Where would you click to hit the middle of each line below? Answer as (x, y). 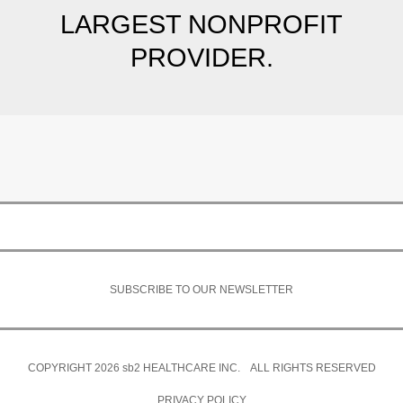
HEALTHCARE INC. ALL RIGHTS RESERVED (258, 368)
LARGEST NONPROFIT (201, 24)
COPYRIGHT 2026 (75, 368)
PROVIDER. (201, 58)
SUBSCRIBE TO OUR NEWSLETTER (201, 290)
